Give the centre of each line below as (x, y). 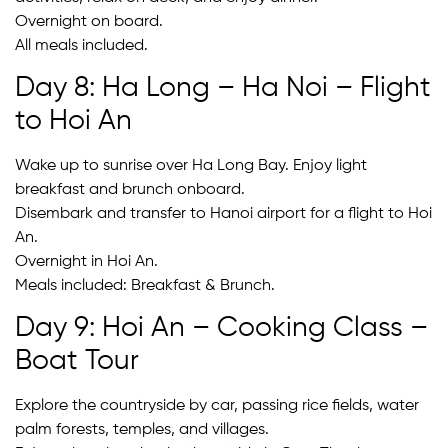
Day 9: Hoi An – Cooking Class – (221, 328)
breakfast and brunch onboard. (130, 190)
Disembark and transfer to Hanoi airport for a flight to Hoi (223, 214)
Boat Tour (77, 361)
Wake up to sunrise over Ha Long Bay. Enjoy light (191, 166)
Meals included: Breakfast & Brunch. (145, 286)
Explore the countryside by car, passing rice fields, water (217, 406)
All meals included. (81, 45)
